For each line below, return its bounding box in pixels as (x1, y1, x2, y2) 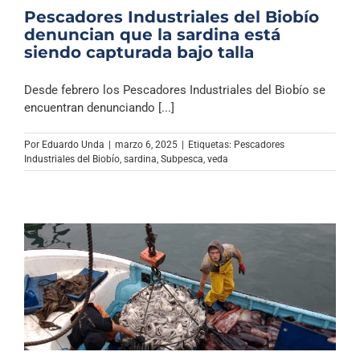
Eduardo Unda (42, 139, 104, 150)
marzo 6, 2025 (115, 139, 178, 150)
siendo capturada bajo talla (24, 43, 254, 62)
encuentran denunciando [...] (24, 100, 174, 115)
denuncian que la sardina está (24, 25, 280, 44)
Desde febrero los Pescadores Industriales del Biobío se (24, 83, 325, 97)
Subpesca (161, 153, 203, 165)
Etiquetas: (188, 139, 234, 150)
